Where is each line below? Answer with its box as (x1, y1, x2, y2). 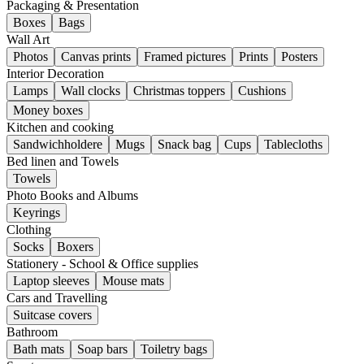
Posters (281, 50, 318, 63)
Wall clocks (61, 84, 120, 97)
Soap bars (77, 342, 128, 356)
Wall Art (6, 32, 50, 46)
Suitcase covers (13, 308, 92, 322)
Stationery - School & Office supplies (6, 257, 198, 271)
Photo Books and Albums (6, 188, 138, 202)
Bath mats (13, 342, 64, 356)
